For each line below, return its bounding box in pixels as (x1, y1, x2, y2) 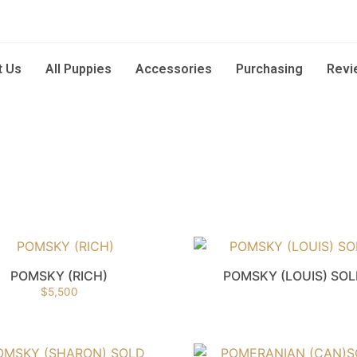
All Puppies (45, 61, 112, 77)
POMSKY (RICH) (10, 268, 108, 284)
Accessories (135, 61, 213, 77)
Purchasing (236, 61, 304, 77)
